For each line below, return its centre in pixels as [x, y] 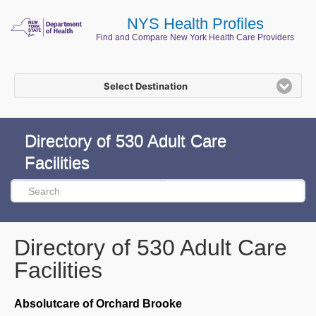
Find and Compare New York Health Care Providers [195, 38]
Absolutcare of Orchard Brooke [98, 304]
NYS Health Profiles [195, 24]
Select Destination [146, 86]
